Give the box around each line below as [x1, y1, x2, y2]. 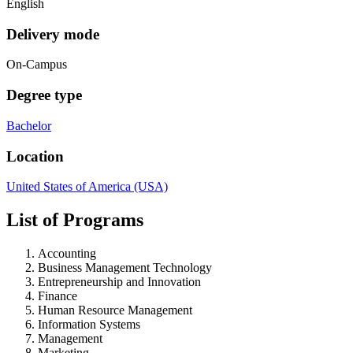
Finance [38, 289, 77, 303]
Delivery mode [6, 25, 99, 43]
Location [6, 147, 64, 165]
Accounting [38, 247, 96, 261]
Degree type [6, 87, 82, 104]
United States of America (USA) [6, 180, 168, 194]
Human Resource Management [38, 303, 192, 318]
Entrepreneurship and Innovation [38, 275, 201, 289]
